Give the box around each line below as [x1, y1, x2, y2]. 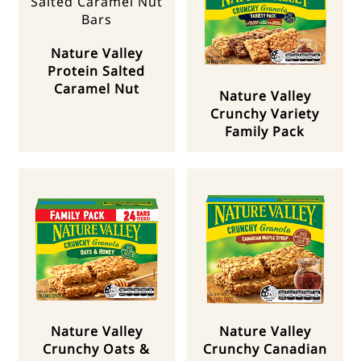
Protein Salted [48, 62, 145, 81]
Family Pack [225, 122, 305, 141]
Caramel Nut [53, 80, 139, 98]
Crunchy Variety [210, 105, 319, 123]
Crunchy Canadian [202, 340, 327, 359]
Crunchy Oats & [43, 340, 150, 359]
